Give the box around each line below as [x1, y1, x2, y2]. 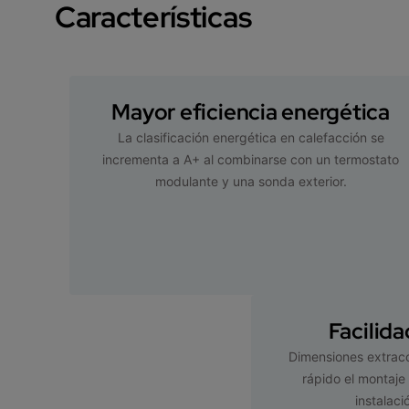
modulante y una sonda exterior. [154, 173, 347, 189]
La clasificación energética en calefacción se [117, 129, 384, 145]
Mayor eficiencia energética [111, 97, 390, 126]
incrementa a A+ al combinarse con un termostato [102, 151, 400, 167]
